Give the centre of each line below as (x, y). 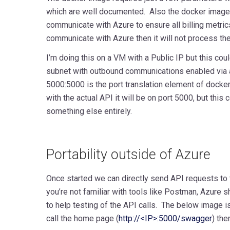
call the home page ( (82, 218)
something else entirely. (90, 111)
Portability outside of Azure (128, 154)
